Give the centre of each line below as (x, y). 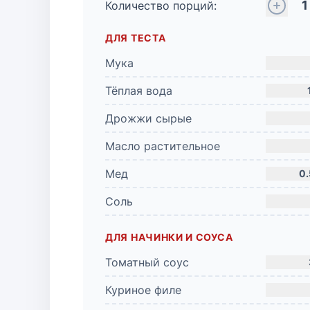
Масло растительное (163, 146)
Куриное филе (143, 290)
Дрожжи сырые (148, 118)
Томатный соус (147, 262)
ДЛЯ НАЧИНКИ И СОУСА (169, 237)
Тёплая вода (139, 91)
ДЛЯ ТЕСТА (136, 38)
